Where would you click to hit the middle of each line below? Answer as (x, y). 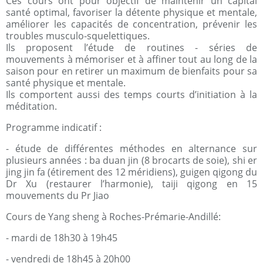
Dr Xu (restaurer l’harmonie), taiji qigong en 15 (131, 184)
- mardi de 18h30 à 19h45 (62, 238)
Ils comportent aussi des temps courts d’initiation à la (131, 95)
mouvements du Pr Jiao (58, 195)
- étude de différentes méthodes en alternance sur (131, 149)
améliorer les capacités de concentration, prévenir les (131, 24)
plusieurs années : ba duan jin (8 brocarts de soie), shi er (131, 160)
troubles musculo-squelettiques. (78, 36)
